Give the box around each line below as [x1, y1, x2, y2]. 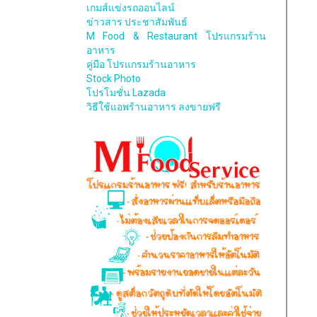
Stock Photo [86, 72, 141, 84]
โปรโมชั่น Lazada [86, 86, 166, 98]
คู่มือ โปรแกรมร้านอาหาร [86, 58, 196, 70]
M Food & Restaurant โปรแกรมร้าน [86, 30, 266, 42]
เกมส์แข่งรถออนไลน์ [86, 1, 175, 13]
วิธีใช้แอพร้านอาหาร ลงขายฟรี [86, 100, 221, 113]
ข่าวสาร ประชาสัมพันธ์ [86, 16, 188, 28]
